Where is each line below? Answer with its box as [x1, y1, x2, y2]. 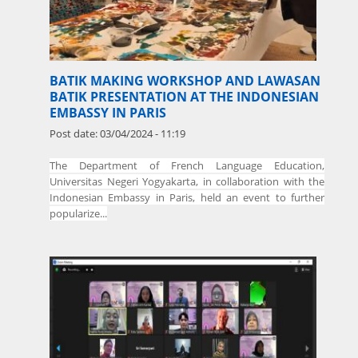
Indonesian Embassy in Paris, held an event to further [50, 189, 324, 205]
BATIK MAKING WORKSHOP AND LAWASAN [50, 71, 320, 89]
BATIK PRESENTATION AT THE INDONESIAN [50, 87, 319, 105]
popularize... [50, 205, 107, 221]
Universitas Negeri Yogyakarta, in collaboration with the [50, 173, 324, 189]
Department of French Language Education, [67, 157, 324, 173]
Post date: [50, 125, 100, 141]
